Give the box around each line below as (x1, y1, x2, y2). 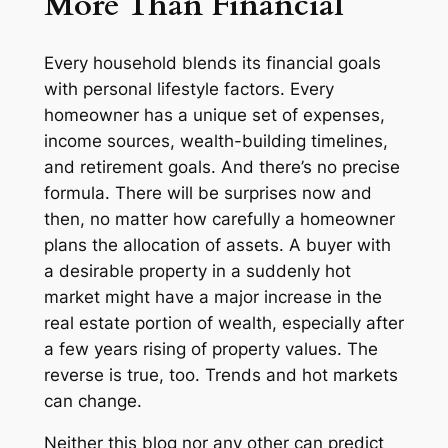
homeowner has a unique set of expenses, (43, 104, 385, 125)
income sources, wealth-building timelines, (43, 130, 388, 151)
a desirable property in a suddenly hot (43, 260, 351, 281)
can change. (43, 390, 147, 411)
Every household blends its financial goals (43, 52, 381, 73)
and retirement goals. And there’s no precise (43, 156, 400, 177)
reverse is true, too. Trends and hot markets (43, 364, 398, 385)
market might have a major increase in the (43, 286, 382, 307)
